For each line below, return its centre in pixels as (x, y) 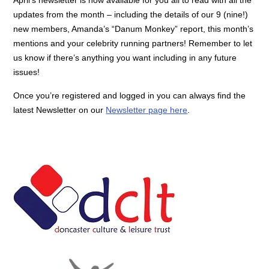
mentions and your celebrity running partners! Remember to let (133, 43)
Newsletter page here (147, 110)
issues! (27, 72)
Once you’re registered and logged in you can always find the (130, 95)
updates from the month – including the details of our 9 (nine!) (131, 14)
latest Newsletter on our (60, 110)
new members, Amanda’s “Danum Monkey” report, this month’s (134, 29)
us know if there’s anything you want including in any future (125, 57)
